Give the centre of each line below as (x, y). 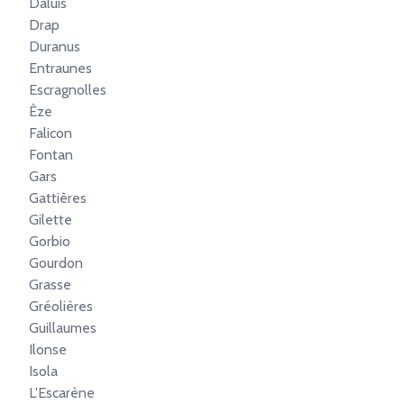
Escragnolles (68, 90)
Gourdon (56, 263)
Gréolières (61, 306)
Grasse (50, 285)
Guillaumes (63, 328)
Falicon (50, 133)
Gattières (58, 198)
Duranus (55, 46)
